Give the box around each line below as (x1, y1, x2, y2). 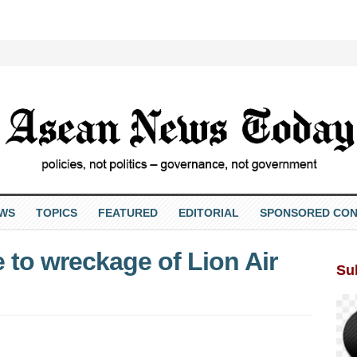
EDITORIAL (178, 206, 239, 219)
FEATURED (97, 206, 158, 219)
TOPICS (35, 206, 77, 219)
